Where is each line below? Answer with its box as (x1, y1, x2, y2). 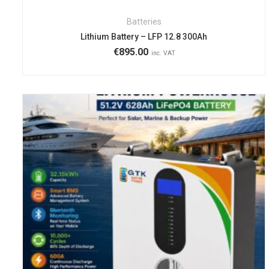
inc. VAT (151, 49, 176, 58)
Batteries (126, 17, 162, 27)
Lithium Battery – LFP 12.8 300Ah (80, 32, 208, 42)
